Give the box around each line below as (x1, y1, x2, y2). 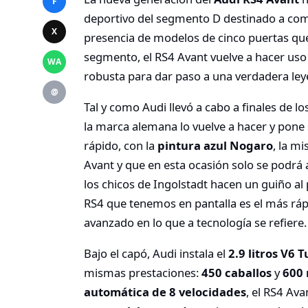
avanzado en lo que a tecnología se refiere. (84, 214, 307, 230)
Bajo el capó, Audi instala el (84, 245, 228, 262)
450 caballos (199, 265, 274, 281)
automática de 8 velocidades (84, 284, 246, 300)
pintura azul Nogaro (155, 137, 273, 153)
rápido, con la (84, 137, 155, 153)
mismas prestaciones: (84, 265, 199, 281)
